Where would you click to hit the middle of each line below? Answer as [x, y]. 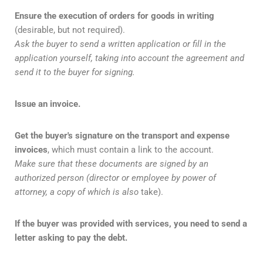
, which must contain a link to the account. [131, 150]
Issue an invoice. [48, 104]
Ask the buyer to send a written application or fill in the [120, 44]
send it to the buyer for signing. [75, 73]
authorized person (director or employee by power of [115, 178]
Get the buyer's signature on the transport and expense [122, 136]
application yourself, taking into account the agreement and [129, 58]
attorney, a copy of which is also [77, 192]
